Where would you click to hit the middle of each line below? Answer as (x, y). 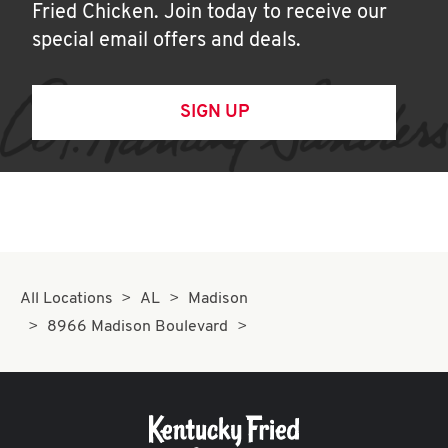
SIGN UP (214, 112)
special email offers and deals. (166, 41)
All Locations (66, 299)
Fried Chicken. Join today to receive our (209, 13)
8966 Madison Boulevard (138, 327)
